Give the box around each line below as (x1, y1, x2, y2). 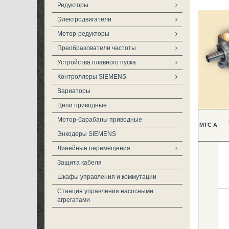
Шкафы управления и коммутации (57, 173, 156, 180)
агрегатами (57, 196, 90, 203)
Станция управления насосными (57, 188, 153, 195)
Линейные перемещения (57, 145, 130, 152)
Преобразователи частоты (57, 44, 136, 52)
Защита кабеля (57, 159, 102, 166)
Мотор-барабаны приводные (57, 116, 142, 123)
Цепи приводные (57, 102, 107, 109)
